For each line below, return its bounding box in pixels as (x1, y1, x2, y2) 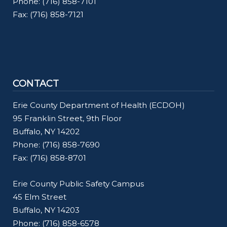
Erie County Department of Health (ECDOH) (13, 100, 185, 110)
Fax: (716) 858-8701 (13, 153, 86, 163)
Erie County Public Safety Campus (13, 179, 144, 189)
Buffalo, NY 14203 (13, 205, 82, 215)
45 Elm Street (13, 192, 66, 202)
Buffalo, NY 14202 (13, 127, 82, 137)
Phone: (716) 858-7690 (13, 140, 102, 150)
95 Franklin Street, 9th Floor (13, 113, 122, 124)
